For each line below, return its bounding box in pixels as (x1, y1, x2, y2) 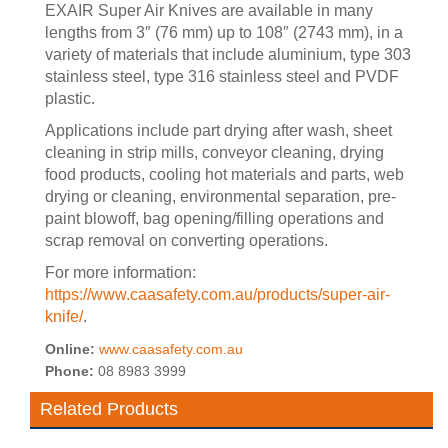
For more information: (45, 264, 196, 281)
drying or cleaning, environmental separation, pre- (45, 188, 396, 205)
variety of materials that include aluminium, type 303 (45, 46, 411, 63)
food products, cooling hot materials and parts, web (45, 166, 404, 183)
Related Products (40, 399, 178, 419)
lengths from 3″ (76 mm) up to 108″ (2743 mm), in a (45, 24, 403, 41)
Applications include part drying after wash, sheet (45, 122, 392, 139)
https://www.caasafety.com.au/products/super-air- (45, 286, 390, 303)
